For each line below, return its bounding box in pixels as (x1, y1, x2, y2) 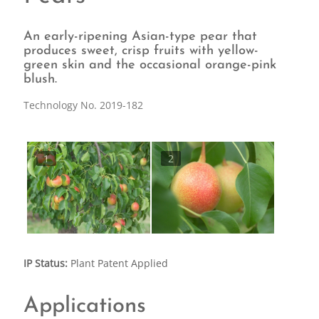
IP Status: (23, 256, 68, 271)
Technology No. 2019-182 (23, 98, 143, 112)
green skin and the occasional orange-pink (23, 58, 276, 72)
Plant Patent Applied (67, 256, 168, 271)
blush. (23, 73, 57, 86)
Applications (23, 295, 146, 318)
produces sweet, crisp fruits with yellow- (23, 44, 258, 58)
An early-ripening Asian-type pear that (23, 30, 257, 43)
